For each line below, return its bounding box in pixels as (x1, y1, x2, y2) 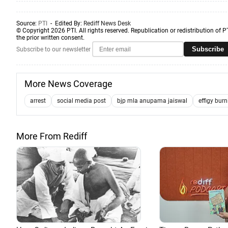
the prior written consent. (16, 34, 84, 41)
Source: (16, 20, 38, 27)
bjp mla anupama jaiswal (117, 97, 187, 104)
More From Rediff (16, 131, 87, 141)
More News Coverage (24, 78, 112, 89)
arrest (30, 97, 46, 104)
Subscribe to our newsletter (16, 45, 91, 53)
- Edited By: (47, 20, 83, 27)
